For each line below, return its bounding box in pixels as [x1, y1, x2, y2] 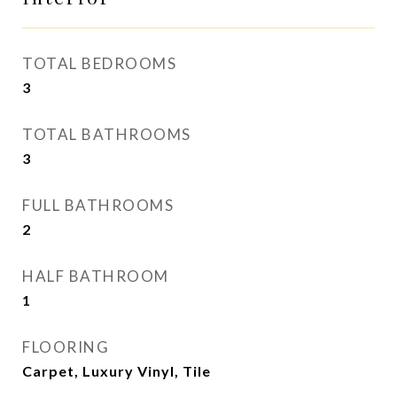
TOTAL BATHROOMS [22, 125, 191, 144]
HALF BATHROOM [22, 267, 169, 285]
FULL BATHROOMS [22, 196, 174, 214]
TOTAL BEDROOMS [22, 54, 176, 73]
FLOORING [22, 338, 109, 356]
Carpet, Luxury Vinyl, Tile [22, 362, 211, 379]
